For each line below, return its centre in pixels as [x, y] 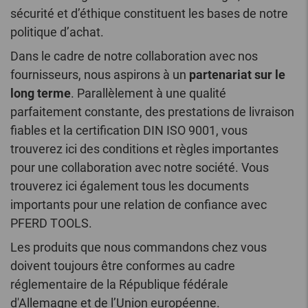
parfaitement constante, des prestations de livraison [152, 112]
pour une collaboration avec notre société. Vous [140, 168]
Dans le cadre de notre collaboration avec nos [134, 56]
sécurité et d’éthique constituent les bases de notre [149, 14]
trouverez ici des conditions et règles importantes [144, 149]
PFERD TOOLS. [51, 223]
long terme [41, 93]
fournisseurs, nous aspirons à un [100, 75]
